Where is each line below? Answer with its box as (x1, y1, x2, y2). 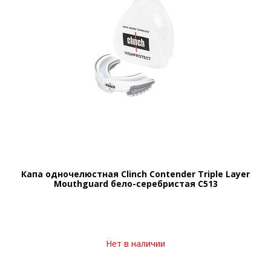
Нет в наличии (106, 238, 165, 249)
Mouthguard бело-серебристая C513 (53, 178, 218, 189)
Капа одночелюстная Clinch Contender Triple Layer (21, 168, 250, 180)
